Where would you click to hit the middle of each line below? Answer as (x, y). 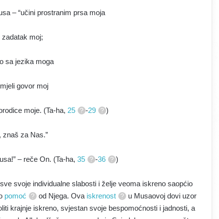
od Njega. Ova (62, 196)
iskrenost (101, 196)
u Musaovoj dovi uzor (162, 196)
